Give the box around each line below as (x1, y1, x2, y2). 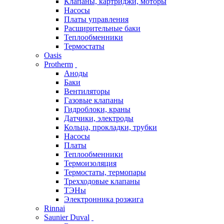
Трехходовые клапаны (64, 177, 140, 186)
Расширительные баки (64, 24, 140, 33)
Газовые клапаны (64, 96, 123, 105)
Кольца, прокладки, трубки (64, 123, 157, 132)
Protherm (44, 60, 73, 69)
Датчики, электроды (64, 114, 133, 123)
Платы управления (64, 15, 128, 24)
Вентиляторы (64, 87, 110, 96)
